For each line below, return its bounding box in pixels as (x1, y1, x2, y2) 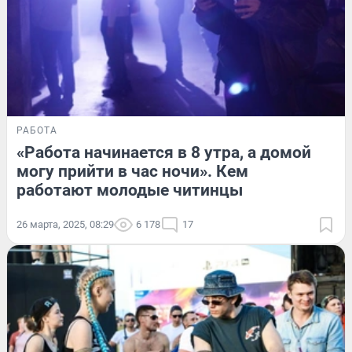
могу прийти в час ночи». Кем (16, 162, 248, 181)
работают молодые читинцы (16, 181, 243, 200)
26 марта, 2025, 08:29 (16, 218, 114, 231)
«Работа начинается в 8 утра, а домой (16, 143, 311, 163)
